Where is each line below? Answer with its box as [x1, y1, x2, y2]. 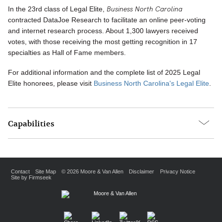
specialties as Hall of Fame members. [8, 49, 126, 57]
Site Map [35, 168, 56, 175]
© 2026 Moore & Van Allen [61, 168, 124, 175]
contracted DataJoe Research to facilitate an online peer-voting [8, 16, 206, 24]
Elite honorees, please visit [8, 79, 92, 87]
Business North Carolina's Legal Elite [92, 79, 209, 87]
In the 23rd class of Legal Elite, [8, 5, 107, 13]
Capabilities [8, 118, 55, 129]
